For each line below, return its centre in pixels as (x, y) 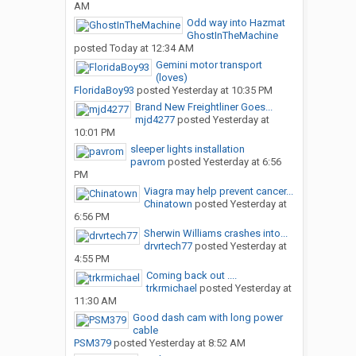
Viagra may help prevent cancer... (218, 192)
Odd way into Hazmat (236, 23)
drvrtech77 (168, 246)
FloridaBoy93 (104, 91)
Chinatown (168, 204)
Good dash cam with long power (207, 318)
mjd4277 (155, 120)
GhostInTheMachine (232, 36)
